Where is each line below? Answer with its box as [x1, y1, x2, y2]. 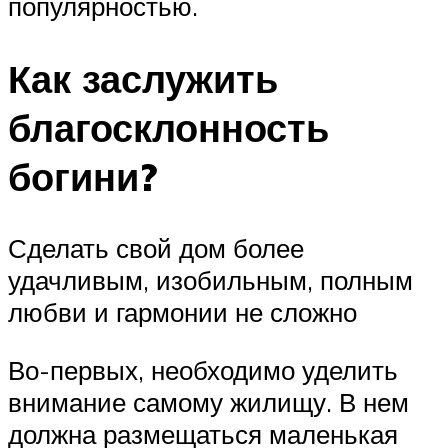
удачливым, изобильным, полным [8, 264, 413, 297]
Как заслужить [8, 53, 278, 103]
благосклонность [8, 102, 329, 152]
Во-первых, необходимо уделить [8, 354, 398, 387]
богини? [8, 151, 157, 201]
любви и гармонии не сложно [8, 296, 357, 329]
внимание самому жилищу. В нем [8, 386, 409, 419]
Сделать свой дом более [8, 232, 304, 265]
